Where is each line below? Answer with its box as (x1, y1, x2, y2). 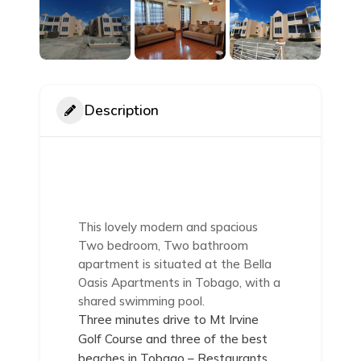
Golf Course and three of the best (78, 331, 268, 347)
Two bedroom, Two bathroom (78, 238, 249, 254)
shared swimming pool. (78, 293, 205, 309)
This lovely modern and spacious (78, 219, 259, 235)
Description (84, 100, 160, 120)
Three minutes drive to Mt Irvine (78, 312, 259, 328)
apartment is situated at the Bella (78, 256, 272, 272)
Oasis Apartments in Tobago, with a (78, 275, 281, 291)
